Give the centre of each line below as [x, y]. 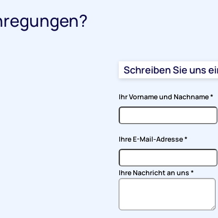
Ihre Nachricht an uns [155, 173]
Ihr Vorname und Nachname [164, 97]
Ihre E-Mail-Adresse [152, 139]
